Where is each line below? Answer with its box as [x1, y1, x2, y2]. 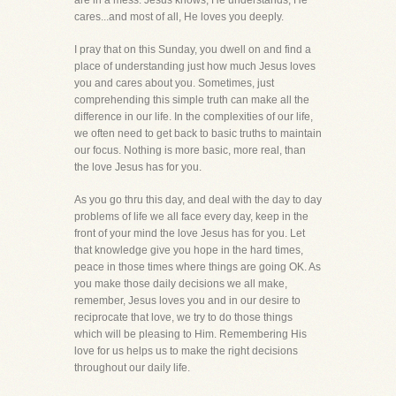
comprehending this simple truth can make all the [74, 94, 309, 106]
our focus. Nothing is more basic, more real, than [74, 144, 306, 156]
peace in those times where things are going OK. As [74, 261, 321, 273]
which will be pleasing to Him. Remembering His [74, 328, 307, 340]
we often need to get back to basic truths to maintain [74, 127, 322, 140]
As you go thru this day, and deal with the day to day [74, 194, 322, 206]
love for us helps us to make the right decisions [74, 345, 298, 357]
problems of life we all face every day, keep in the [74, 210, 308, 223]
